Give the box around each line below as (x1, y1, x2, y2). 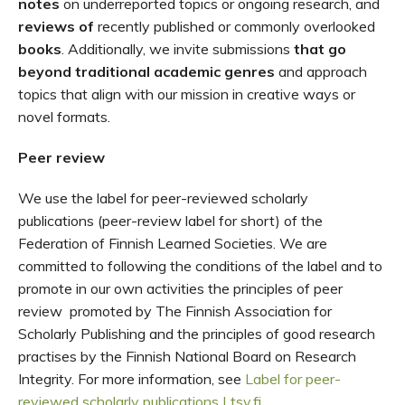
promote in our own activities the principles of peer (18, 279, 343, 297)
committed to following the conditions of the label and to (18, 257, 382, 275)
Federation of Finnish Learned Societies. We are (18, 234, 327, 252)
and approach (275, 62, 367, 80)
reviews (18, 17, 79, 35)
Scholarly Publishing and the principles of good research (18, 325, 375, 343)
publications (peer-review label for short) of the (18, 212, 323, 230)
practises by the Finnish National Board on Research (18, 347, 356, 365)
